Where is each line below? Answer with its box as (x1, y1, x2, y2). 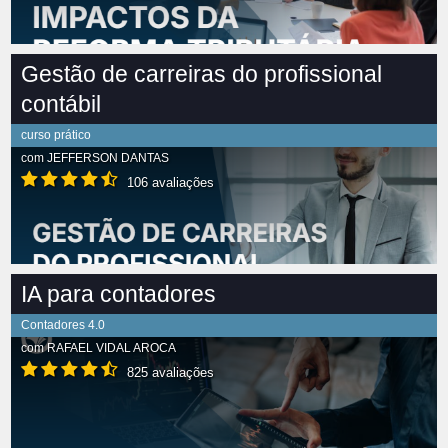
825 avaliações (123, 365, 214, 381)
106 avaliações (123, 175, 214, 191)
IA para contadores (21, 281, 216, 308)
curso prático (21, 128, 91, 143)
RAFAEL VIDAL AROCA (47, 341, 176, 356)
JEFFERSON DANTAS (47, 151, 169, 166)
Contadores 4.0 (21, 318, 105, 333)
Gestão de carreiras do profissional (21, 61, 382, 88)
